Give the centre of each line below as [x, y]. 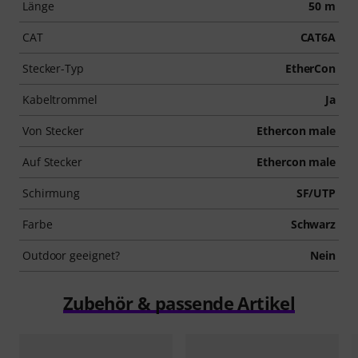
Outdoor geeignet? [72, 256]
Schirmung [52, 193]
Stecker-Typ [53, 69]
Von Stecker [53, 131]
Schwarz [313, 225]
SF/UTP [316, 193]
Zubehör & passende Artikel [179, 303]
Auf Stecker [52, 162]
